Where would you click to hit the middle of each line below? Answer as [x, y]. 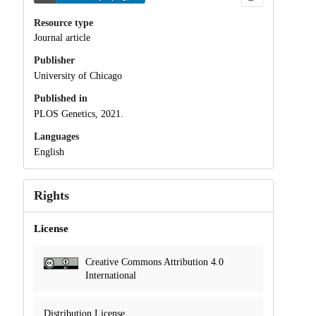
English [49, 152]
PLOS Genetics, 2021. [78, 114]
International [110, 275]
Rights [51, 195]
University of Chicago [78, 76]
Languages [56, 136]
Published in [60, 99]
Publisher [54, 61]
